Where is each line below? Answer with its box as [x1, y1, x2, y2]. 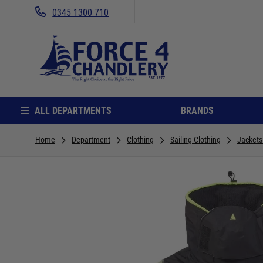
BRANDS [181, 104, 214, 116]
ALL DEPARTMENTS [34, 104, 112, 116]
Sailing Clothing [170, 134, 221, 144]
